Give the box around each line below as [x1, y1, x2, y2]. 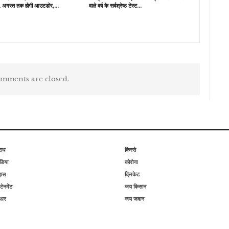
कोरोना [125, 158, 138, 166]
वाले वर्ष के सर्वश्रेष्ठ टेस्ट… [88, 2, 142, 10]
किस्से [125, 146, 136, 154]
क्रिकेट [125, 171, 140, 178]
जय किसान [125, 183, 146, 191]
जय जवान [125, 195, 144, 203]
